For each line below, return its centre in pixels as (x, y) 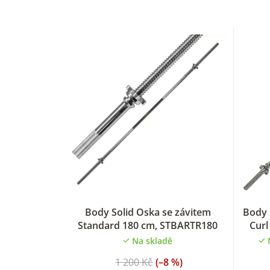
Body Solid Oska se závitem (148, 212)
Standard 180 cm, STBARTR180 (148, 225)
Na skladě (152, 240)
